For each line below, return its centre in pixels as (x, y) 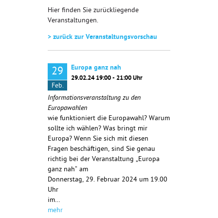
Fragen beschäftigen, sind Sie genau (101, 150)
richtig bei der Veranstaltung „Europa (104, 160)
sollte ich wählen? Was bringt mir (98, 129)
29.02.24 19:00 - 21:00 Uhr (107, 79)
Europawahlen (67, 109)
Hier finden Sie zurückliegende (93, 11)
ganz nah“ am (69, 170)
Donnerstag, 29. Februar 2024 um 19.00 (108, 180)
